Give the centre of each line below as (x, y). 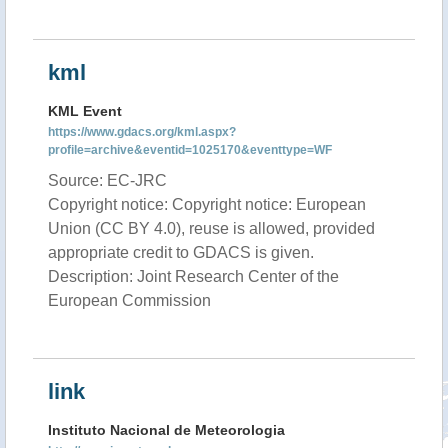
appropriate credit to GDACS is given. (181, 252)
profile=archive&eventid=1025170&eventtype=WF (190, 150)
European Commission (129, 300)
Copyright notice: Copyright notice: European (207, 204)
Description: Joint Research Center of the (193, 276)
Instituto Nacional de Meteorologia (166, 430)
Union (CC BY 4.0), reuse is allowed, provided (211, 228)
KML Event (85, 111)
